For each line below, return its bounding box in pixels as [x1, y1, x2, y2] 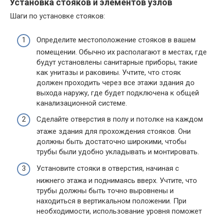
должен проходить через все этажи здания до [36, 78, 195, 87]
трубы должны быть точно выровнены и [36, 186, 174, 195]
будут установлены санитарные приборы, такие [36, 57, 198, 67]
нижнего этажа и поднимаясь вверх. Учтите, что [36, 176, 197, 185]
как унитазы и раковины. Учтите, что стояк [36, 68, 181, 77]
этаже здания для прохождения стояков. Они [36, 127, 191, 136]
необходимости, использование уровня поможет [36, 206, 202, 216]
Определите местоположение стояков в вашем [36, 35, 196, 44]
